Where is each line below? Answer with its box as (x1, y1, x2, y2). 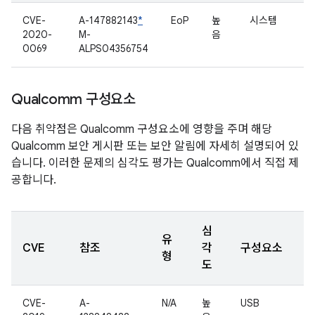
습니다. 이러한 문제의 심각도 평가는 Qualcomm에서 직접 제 (11, 156, 299, 170)
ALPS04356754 (79, 42, 148, 55)
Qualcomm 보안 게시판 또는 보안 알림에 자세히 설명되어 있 (11, 139, 299, 153)
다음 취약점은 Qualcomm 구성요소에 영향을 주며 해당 (11, 122, 272, 136)
